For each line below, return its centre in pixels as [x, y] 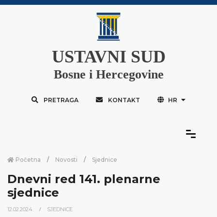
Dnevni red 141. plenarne [84, 179]
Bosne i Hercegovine [108, 74]
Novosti [66, 159]
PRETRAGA [61, 100]
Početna [27, 159]
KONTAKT [124, 100]
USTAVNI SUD [108, 56]
